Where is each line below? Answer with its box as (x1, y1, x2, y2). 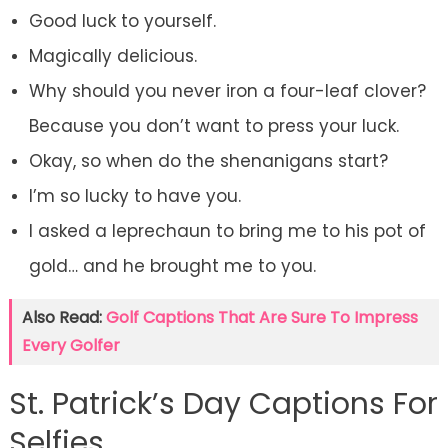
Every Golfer (21, 334, 120, 358)
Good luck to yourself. (28, 9, 216, 34)
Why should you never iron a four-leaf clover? (28, 79, 426, 104)
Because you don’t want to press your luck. (28, 114, 399, 139)
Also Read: (21, 306, 106, 330)
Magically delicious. (28, 44, 197, 69)
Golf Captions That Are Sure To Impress (105, 306, 418, 330)
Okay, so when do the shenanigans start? (28, 149, 388, 174)
